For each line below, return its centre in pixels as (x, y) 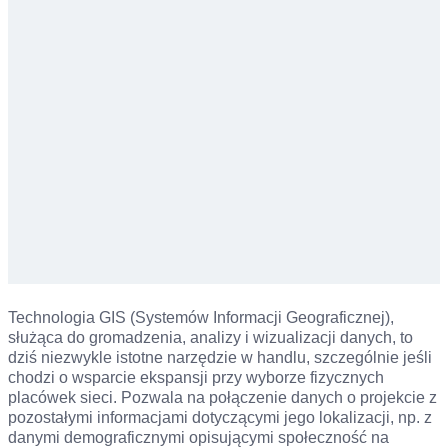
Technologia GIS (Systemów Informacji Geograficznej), (201, 317)
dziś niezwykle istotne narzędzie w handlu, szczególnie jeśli (220, 357)
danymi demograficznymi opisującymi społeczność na (198, 437)
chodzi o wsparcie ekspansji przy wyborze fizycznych (196, 377)
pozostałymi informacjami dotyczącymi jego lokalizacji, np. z (220, 417)
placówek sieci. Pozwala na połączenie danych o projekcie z (222, 397)
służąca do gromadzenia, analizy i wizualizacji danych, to (210, 337)
